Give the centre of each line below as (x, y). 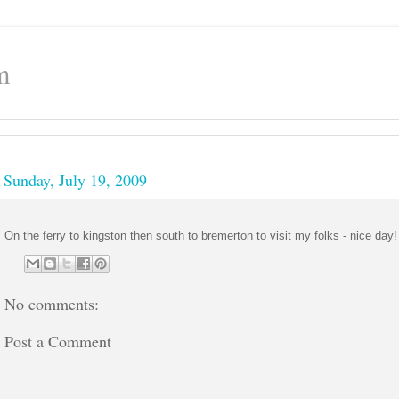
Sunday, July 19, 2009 (75, 179)
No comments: (52, 303)
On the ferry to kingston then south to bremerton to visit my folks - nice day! (201, 236)
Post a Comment (58, 341)
